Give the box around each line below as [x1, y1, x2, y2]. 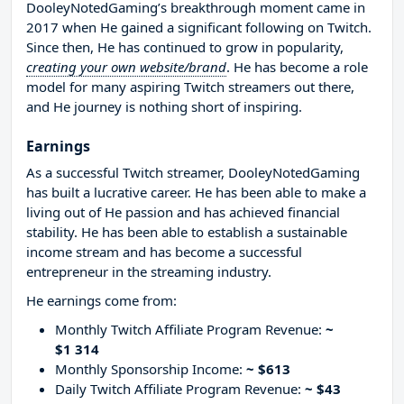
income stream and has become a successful [26, 243, 302, 262]
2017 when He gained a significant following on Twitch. [26, 18, 372, 37]
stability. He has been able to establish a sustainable [26, 223, 347, 242]
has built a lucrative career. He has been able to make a [26, 183, 366, 202]
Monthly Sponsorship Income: [55, 360, 246, 379]
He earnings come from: [26, 291, 177, 310]
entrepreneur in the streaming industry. [26, 262, 271, 281]
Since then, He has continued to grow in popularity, [26, 38, 344, 57]
